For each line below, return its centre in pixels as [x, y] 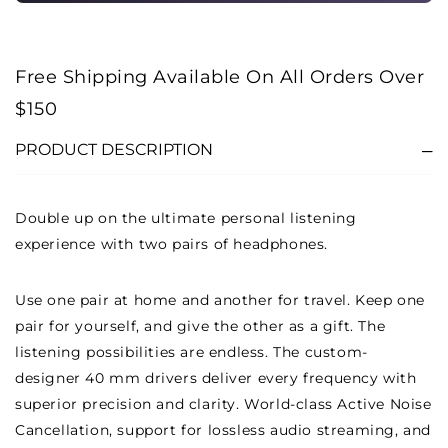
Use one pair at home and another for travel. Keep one [220, 300]
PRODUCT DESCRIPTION [114, 149]
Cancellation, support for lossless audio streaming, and [223, 430]
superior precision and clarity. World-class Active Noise [223, 404]
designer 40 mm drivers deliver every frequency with [216, 378]
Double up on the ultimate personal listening [186, 218]
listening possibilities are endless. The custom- [191, 352]
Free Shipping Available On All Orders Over [219, 77]
